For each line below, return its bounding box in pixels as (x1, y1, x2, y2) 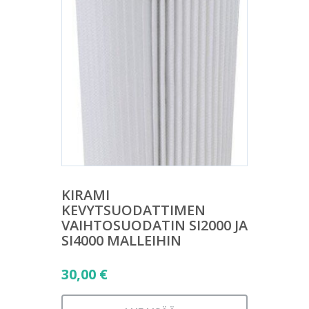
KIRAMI (61, 186, 110, 205)
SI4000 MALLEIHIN (61, 231, 181, 250)
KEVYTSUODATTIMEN (61, 201, 206, 220)
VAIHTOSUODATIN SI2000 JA (61, 216, 248, 235)
